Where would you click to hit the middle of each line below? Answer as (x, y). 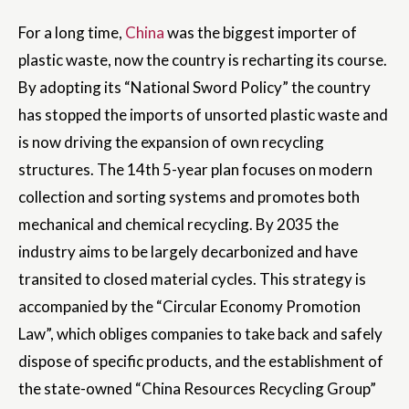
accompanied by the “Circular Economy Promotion (189, 307)
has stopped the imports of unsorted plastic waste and (203, 115)
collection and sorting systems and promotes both (189, 197)
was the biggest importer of (261, 33)
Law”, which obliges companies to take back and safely (200, 334)
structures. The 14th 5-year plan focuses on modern (195, 170)
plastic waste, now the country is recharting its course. (203, 60)
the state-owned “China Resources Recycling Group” (197, 389)
